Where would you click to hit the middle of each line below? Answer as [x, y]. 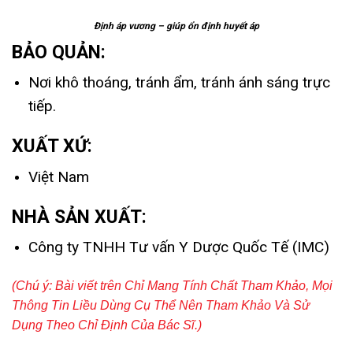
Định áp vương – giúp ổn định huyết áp [176, 26]
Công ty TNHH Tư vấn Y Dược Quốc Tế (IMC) [178, 247]
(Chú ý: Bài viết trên [67, 286]
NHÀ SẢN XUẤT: [79, 217]
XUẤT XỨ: [52, 147]
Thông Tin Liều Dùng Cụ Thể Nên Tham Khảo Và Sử [161, 306]
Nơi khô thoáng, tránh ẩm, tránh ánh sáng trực [179, 83]
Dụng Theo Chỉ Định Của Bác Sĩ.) [107, 325]
